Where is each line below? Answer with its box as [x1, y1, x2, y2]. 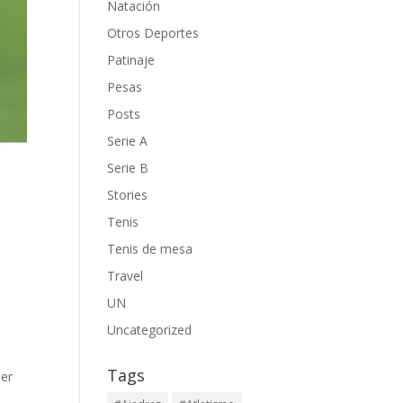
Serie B [107, 159, 149, 176]
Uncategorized [107, 321, 193, 338]
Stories [107, 186, 148, 203]
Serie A [107, 132, 148, 149]
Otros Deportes [107, 24, 200, 41]
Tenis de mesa [107, 240, 193, 257]
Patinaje [107, 51, 156, 68]
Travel [107, 267, 144, 284]
